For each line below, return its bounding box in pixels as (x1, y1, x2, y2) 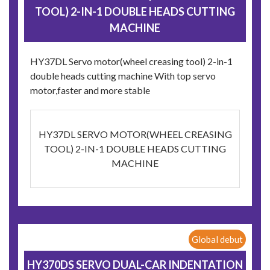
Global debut (192, 234, 243, 245)
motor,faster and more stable (30, 84, 150, 96)
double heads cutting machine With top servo (30, 70, 216, 82)
